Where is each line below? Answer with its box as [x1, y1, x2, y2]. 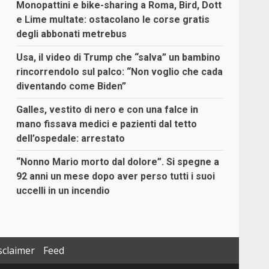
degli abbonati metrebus [16, 28, 127, 40]
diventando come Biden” [16, 80, 127, 92]
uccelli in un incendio [16, 185, 110, 197]
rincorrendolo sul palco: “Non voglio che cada [16, 66, 223, 78]
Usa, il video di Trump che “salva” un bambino [16, 52, 221, 64]
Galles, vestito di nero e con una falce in [16, 104, 199, 116]
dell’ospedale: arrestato [16, 133, 125, 145]
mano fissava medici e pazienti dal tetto [16, 118, 198, 130]
